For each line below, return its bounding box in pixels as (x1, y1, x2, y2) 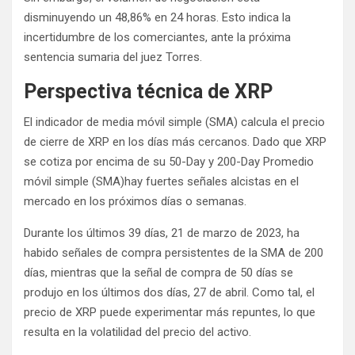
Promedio (263, 154, 314, 169)
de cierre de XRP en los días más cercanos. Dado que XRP (24, 134, 326, 149)
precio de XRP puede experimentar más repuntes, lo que (24, 304, 315, 319)
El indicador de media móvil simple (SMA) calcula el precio (24, 114, 325, 129)
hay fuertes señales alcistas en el (124, 174, 299, 189)
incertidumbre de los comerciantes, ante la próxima (24, 29, 291, 44)
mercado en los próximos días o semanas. (24, 193, 246, 208)
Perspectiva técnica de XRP (24, 79, 273, 103)
